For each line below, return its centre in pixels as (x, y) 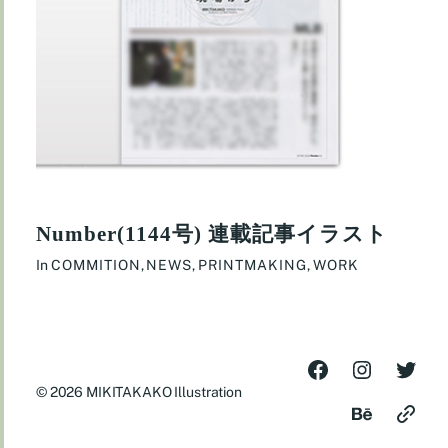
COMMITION (95, 264)
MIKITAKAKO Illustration (164, 391)
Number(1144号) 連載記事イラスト (212, 233)
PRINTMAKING (253, 264)
